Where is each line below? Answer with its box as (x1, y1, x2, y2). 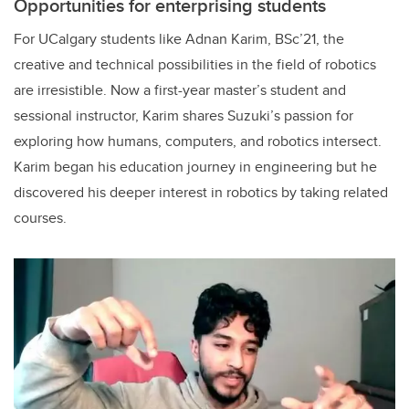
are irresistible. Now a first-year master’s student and (14, 79, 346, 100)
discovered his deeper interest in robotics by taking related (14, 181, 388, 203)
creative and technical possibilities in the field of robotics (14, 53, 376, 75)
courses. (14, 206, 67, 228)
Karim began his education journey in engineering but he (14, 155, 377, 177)
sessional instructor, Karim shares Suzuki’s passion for (14, 104, 353, 126)
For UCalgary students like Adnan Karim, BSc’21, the (14, 27, 344, 49)
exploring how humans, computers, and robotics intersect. (14, 130, 382, 152)
